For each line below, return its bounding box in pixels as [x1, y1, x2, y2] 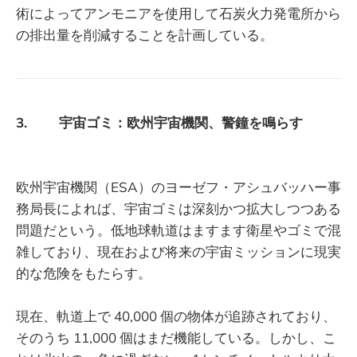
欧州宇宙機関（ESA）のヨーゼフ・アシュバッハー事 [16, 178, 341, 196]
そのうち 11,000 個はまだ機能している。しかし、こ [16, 329, 336, 347]
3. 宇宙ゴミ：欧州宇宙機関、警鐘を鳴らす [16, 113, 303, 131]
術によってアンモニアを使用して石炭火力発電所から [16, 5, 341, 22]
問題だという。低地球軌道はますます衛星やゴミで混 [16, 222, 341, 239]
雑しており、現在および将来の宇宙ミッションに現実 [16, 243, 341, 261]
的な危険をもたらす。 [16, 265, 151, 282]
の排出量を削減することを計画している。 [16, 26, 273, 44]
